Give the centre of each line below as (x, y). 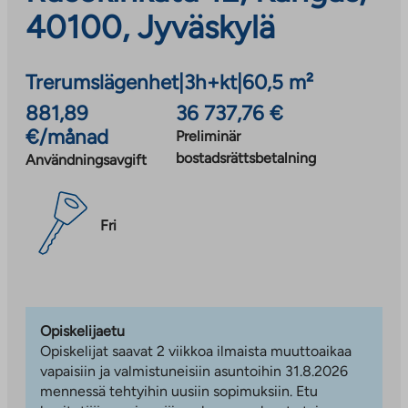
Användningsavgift (86, 159)
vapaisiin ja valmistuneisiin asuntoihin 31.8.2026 (194, 371)
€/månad (67, 137)
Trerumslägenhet (102, 82)
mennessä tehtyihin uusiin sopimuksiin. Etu (179, 391)
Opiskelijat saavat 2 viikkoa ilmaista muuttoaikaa (196, 351)
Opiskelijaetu (82, 331)
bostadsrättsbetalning (245, 158)
